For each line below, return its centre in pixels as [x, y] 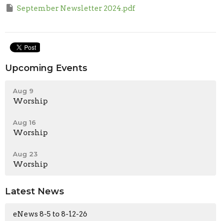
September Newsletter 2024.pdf [76, 8]
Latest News [35, 191]
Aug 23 [25, 154]
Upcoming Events [46, 68]
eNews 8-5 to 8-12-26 [50, 214]
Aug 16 [24, 122]
